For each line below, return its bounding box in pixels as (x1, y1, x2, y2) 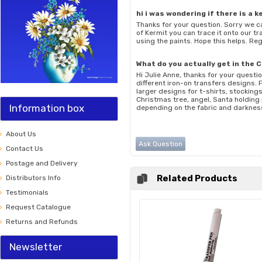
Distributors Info (6, 174, 61, 182)
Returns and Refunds (6, 218, 78, 226)
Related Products (157, 173, 237, 184)
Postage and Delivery (6, 159, 78, 167)
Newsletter (9, 241, 62, 253)
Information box (9, 102, 84, 114)
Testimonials (6, 188, 49, 196)
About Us (6, 130, 36, 138)
